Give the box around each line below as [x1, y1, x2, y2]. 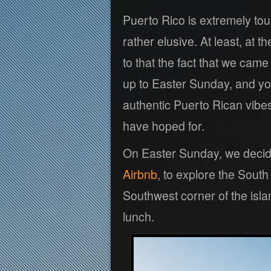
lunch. [123, 208, 154, 225]
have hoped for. [123, 117, 204, 134]
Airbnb [123, 166, 157, 183]
